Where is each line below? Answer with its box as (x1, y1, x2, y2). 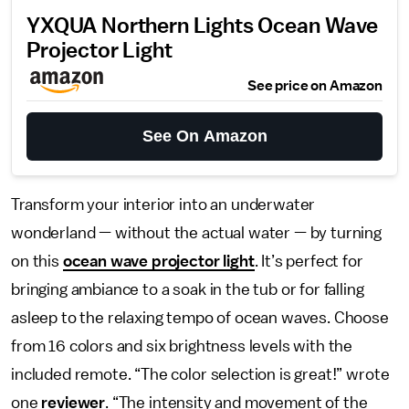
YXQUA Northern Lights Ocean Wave (26, 16, 378, 37)
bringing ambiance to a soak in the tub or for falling (11, 281, 364, 298)
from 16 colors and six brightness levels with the (11, 338, 353, 354)
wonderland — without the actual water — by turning (11, 225, 382, 241)
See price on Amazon (247, 79, 383, 93)
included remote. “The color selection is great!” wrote (11, 366, 390, 383)
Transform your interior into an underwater (11, 196, 316, 213)
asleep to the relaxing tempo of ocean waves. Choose (11, 309, 389, 326)
